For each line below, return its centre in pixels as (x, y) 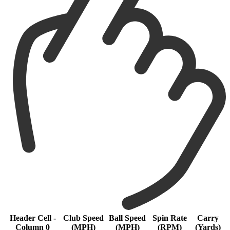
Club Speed (83, 218)
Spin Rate (170, 218)
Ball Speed (127, 218)
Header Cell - (33, 218)
